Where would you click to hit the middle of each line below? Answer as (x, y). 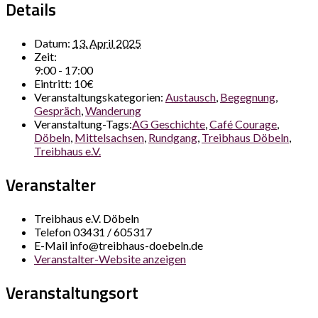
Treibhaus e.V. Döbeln (87, 219)
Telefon (54, 232)
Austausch (191, 97)
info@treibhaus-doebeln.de (136, 246)
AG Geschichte (169, 124)
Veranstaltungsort (72, 293)
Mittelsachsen (109, 138)
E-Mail (52, 246)
